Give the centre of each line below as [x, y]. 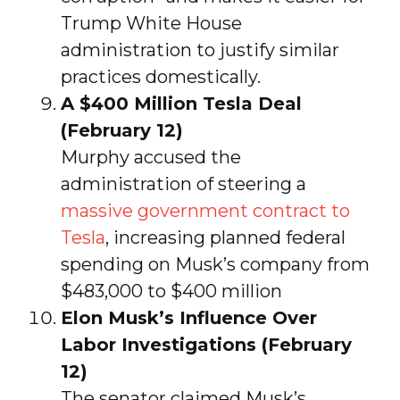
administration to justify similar [200, 50]
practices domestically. [160, 76]
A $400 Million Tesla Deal [181, 103]
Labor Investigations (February [206, 344]
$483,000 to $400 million [171, 291]
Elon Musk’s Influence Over [188, 317]
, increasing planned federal [225, 237]
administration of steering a [183, 183]
